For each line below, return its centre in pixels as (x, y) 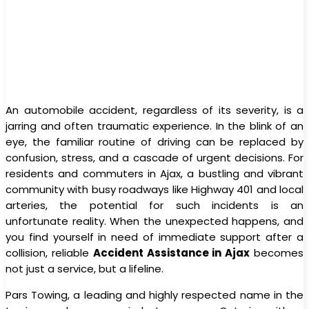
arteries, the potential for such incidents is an (154, 205)
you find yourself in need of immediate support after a (154, 237)
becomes (277, 252)
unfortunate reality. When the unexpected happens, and (154, 221)
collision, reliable (49, 252)
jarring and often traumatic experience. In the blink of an (154, 126)
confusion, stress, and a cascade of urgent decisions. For (154, 157)
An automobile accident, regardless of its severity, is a (154, 110)
